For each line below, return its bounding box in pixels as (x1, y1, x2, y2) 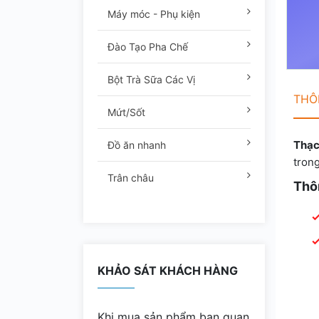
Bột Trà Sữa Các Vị (105, 73, 195, 85)
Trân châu (105, 172, 154, 184)
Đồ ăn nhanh (105, 139, 166, 151)
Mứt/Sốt (105, 106, 145, 118)
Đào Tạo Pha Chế (105, 41, 188, 53)
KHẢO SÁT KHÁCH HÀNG (98, 263, 238, 278)
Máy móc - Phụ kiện (105, 8, 200, 20)
